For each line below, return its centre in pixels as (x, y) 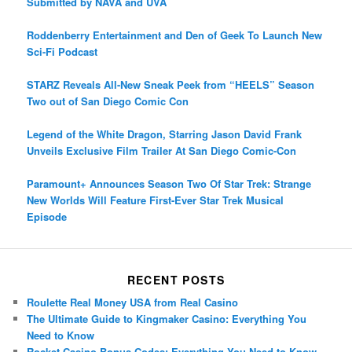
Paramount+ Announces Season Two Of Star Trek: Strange (169, 184)
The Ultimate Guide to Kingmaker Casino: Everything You (167, 318)
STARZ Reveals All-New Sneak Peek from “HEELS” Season (171, 85)
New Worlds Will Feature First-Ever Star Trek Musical (156, 200)
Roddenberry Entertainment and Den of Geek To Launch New (175, 35)
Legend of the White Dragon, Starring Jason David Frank (165, 134)
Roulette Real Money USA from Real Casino (133, 302)
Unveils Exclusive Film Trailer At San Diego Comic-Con (162, 151)
